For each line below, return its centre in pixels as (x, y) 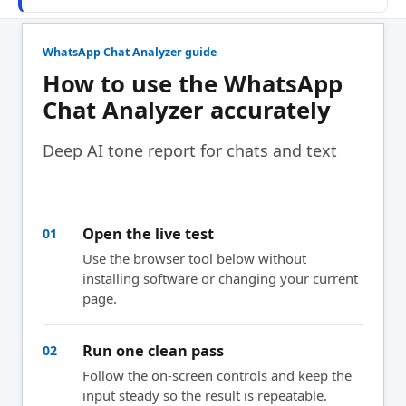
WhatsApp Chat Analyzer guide (130, 52)
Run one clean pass (153, 350)
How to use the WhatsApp (193, 83)
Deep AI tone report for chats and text (190, 150)
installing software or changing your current (220, 278)
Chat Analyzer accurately (187, 110)
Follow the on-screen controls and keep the (217, 375)
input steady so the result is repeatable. (205, 395)
